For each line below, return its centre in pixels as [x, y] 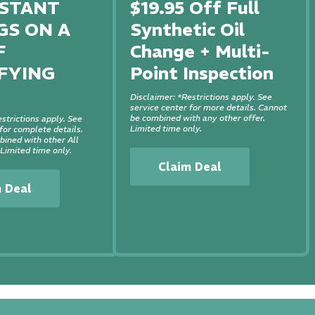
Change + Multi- [200, 51]
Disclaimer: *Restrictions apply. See [201, 97]
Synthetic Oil [188, 30]
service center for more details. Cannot [209, 107]
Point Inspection [202, 73]
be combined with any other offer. [198, 118]
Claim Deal [190, 167]
